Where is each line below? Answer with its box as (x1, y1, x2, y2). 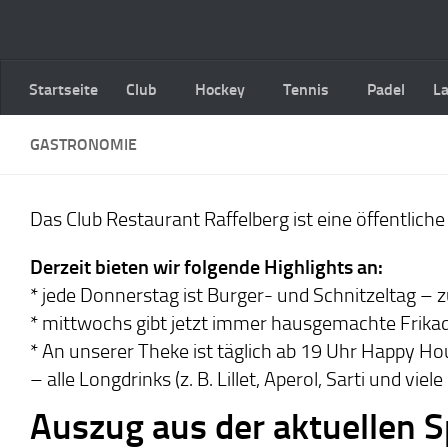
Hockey (195, 80, 245, 99)
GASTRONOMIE (30, 135, 137, 154)
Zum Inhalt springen (27, 19, 167, 38)
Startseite (29, 80, 98, 99)
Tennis (283, 80, 329, 99)
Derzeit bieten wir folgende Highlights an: (30, 255, 383, 279)
